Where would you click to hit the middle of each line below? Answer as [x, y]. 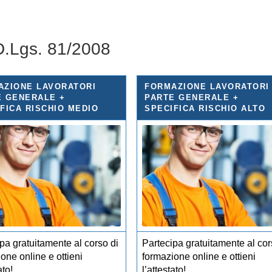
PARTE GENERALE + [192, 97]
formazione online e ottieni [199, 256]
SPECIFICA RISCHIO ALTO [205, 108]
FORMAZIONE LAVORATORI [207, 86]
